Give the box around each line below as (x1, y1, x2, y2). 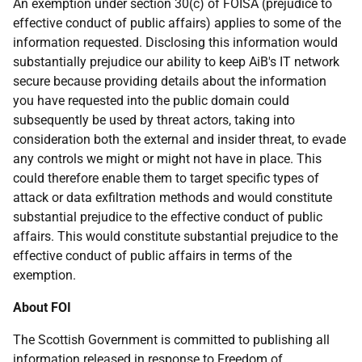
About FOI (13, 300, 71, 315)
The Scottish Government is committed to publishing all (13, 332, 330, 347)
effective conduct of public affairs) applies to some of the (13, 15, 341, 31)
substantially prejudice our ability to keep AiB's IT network (13, 54, 339, 69)
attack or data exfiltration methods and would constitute (13, 190, 332, 205)
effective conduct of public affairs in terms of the (13, 248, 292, 263)
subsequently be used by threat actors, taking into (13, 112, 295, 128)
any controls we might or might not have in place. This (13, 151, 322, 166)
